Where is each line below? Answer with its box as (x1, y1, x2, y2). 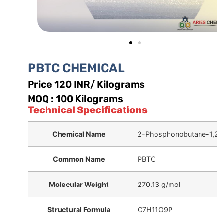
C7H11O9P (138, 205, 172, 214)
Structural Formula (47, 205, 110, 214)
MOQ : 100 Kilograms (28, 93, 123, 105)
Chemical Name (52, 129, 106, 138)
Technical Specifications (28, 104, 148, 116)
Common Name (53, 155, 105, 163)
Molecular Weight (49, 180, 109, 188)
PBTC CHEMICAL (28, 61, 125, 76)
